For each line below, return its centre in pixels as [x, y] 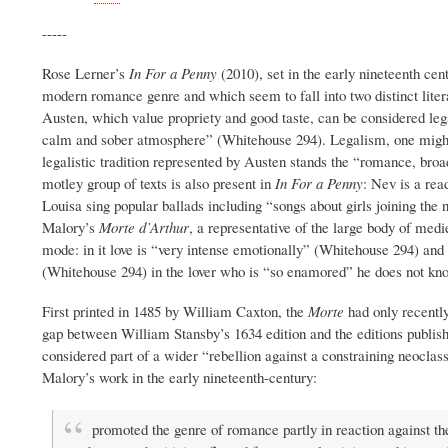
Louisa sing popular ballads [123, 204]
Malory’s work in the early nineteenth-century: [179, 376]
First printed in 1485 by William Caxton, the [175, 310]
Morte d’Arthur [144, 226]
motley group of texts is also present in [158, 182]
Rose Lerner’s [85, 72]
